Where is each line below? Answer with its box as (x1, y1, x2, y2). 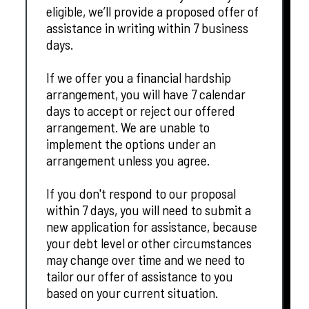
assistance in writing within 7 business (46, 19, 249, 36)
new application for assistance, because (46, 217, 258, 235)
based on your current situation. (46, 283, 219, 301)
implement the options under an (46, 134, 217, 152)
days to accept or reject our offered (46, 101, 236, 119)
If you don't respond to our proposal (46, 184, 237, 201)
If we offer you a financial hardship (46, 68, 232, 86)
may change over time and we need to (46, 250, 246, 268)
